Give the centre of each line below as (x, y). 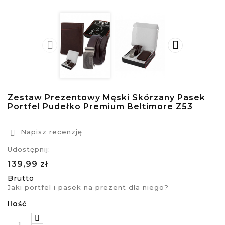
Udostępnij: (29, 149)
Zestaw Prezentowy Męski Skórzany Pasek (106, 97)
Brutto (21, 178)
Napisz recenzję (50, 131)
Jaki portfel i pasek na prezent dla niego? (88, 187)
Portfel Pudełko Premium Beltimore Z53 (100, 106)
